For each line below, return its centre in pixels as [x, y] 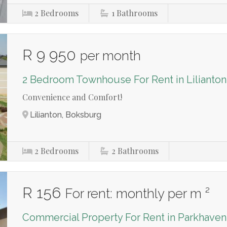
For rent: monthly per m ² [138, 193]
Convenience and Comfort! [72, 97]
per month [111, 55]
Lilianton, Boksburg [66, 115]
